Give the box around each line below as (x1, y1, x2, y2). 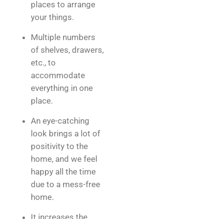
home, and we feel (31, 154, 97, 164)
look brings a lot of (31, 129, 100, 138)
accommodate (31, 70, 85, 80)
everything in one (31, 83, 93, 93)
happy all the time (31, 167, 96, 176)
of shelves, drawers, (31, 45, 104, 55)
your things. (31, 12, 74, 22)
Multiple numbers (31, 32, 95, 42)
